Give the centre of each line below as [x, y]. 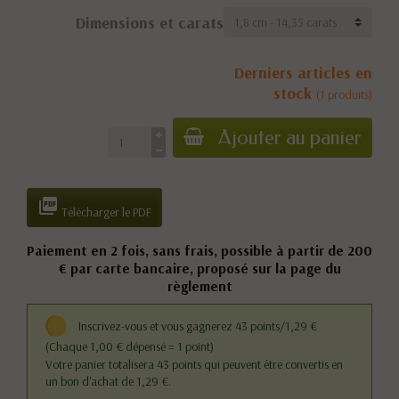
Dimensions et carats [150, 22]
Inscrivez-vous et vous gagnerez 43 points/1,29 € [198, 326]
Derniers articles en [303, 73]
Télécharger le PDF [105, 212]
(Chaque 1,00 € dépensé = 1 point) [130, 346]
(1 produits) [344, 95]
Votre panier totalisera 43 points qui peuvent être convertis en [194, 364]
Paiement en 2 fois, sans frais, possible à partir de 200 [199, 251]
